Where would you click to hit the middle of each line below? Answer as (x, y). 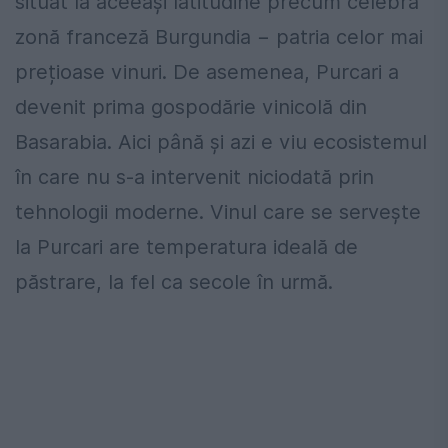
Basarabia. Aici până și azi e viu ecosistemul (221, 142)
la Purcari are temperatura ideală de (186, 247)
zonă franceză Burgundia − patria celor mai (219, 37)
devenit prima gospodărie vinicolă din (191, 107)
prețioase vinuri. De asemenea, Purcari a (207, 72)
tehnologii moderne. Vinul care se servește (218, 212)
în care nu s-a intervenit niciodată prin (194, 177)
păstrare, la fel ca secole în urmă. (174, 282)
